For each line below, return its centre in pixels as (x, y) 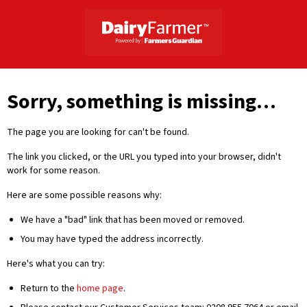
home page (100, 288)
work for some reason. (53, 171)
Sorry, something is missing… (142, 102)
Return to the (49, 288)
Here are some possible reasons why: (84, 195)
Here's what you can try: (56, 264)
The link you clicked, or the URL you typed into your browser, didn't (144, 157)
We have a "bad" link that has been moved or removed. (133, 220)
